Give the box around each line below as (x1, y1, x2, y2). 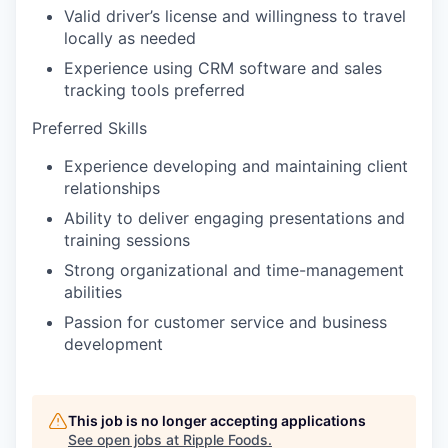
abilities (64, 281, 122, 302)
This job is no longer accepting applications (68, 411, 366, 429)
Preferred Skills (32, 117, 147, 138)
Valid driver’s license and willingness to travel (64, 5, 406, 26)
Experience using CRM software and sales (64, 57, 382, 78)
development (64, 333, 163, 354)
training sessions (64, 229, 190, 250)
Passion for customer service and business (64, 311, 387, 332)
